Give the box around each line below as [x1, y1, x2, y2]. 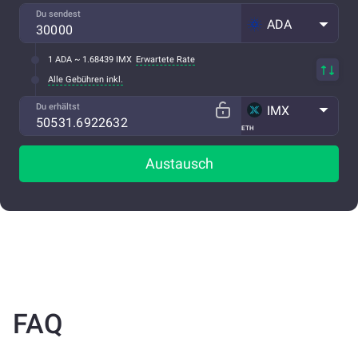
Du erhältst [36, 101, 80, 113]
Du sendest [36, 9, 81, 20]
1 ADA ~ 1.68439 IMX [48, 54, 132, 66]
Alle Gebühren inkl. [48, 74, 123, 86]
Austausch [145, 155, 213, 173]
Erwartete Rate [136, 54, 195, 66]
